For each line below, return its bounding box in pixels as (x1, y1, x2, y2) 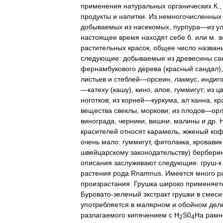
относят (120, 127, 145, 135)
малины (174, 116, 200, 125)
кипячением (127, 211, 167, 219)
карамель (147, 127, 179, 135)
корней (121, 96, 144, 104)
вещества (81, 106, 112, 114)
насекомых (133, 22, 169, 31)
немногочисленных (159, 12, 222, 20)
